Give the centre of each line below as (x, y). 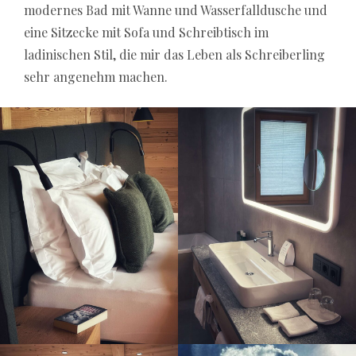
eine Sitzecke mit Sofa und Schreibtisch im (146, 32)
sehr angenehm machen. (97, 76)
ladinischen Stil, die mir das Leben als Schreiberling (174, 54)
